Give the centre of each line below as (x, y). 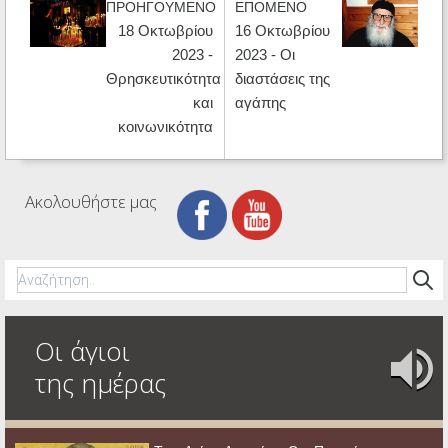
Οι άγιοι (82, 350)
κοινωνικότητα (166, 126)
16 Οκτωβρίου (282, 30)
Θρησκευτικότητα (164, 78)
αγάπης (260, 102)
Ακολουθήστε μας (91, 201)
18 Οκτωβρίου (166, 30)
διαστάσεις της (282, 78)
